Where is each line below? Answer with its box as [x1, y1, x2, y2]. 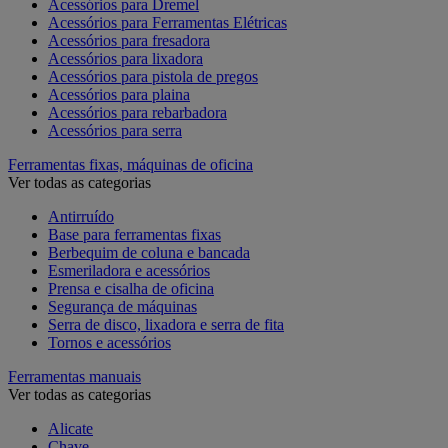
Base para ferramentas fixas [48, 225, 221, 243]
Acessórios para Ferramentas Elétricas [48, 13, 287, 31]
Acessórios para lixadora [48, 49, 203, 67]
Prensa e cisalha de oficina [48, 279, 214, 297]
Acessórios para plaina [48, 85, 190, 103]
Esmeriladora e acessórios [48, 261, 210, 279]
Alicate [48, 419, 93, 437]
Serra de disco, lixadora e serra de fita [48, 315, 284, 333]
